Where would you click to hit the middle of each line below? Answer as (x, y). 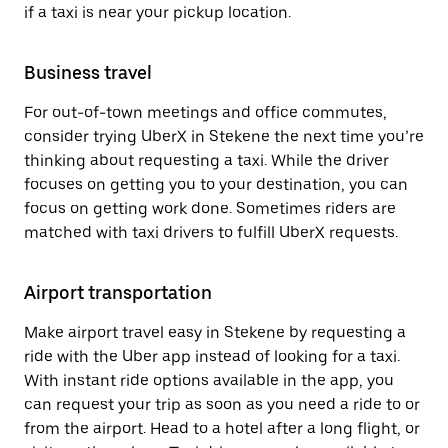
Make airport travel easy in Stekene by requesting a (215, 332)
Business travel (88, 72)
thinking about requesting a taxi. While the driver (206, 160)
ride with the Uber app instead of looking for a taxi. (212, 356)
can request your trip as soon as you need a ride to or (222, 404)
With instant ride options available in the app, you (209, 380)
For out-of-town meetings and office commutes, (205, 112)
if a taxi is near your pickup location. (157, 12)
